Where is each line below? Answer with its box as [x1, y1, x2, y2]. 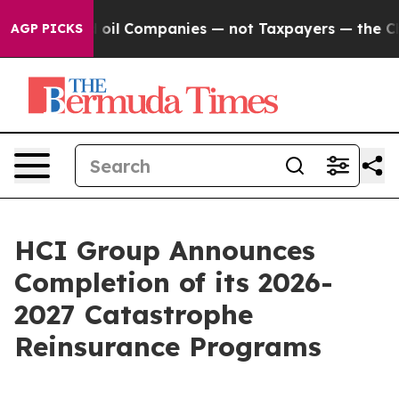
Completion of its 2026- [14, 265, 333, 299]
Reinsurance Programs [14, 330, 322, 363]
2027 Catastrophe [14, 297, 253, 331]
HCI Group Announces [14, 233, 315, 267]
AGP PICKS [11, 20, 83, 37]
